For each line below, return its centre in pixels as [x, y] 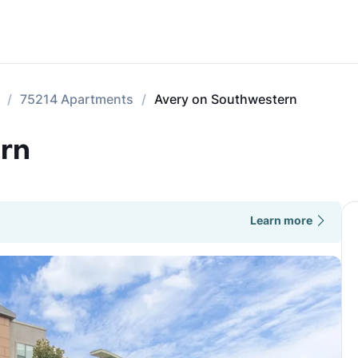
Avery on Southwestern [226, 99]
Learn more [281, 220]
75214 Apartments [77, 99]
